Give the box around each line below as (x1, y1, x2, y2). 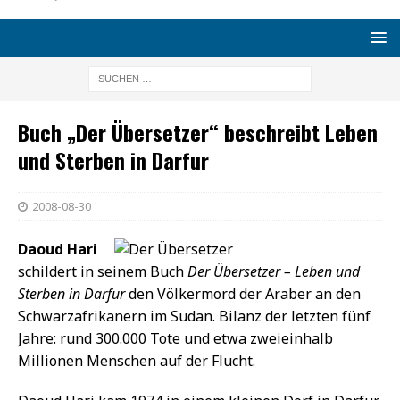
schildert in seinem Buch (18, 261, 187, 281)
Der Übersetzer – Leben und (187, 261, 360, 281)
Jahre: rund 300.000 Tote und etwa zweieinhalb (18, 328, 333, 348)
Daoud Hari (18, 238, 97, 259)
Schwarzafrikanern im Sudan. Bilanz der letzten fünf (18, 305, 371, 326)
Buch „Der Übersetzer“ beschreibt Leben (18, 115, 378, 148)
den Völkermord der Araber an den (125, 283, 361, 304)
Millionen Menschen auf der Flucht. (18, 350, 255, 371)
